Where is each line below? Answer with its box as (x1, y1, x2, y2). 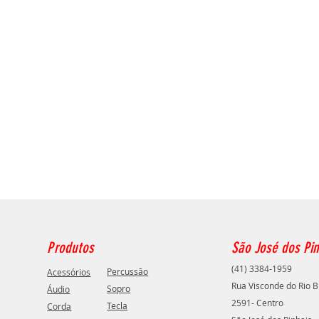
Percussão (107, 266, 149, 277)
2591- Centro (231, 297, 284, 308)
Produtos (47, 239, 94, 256)
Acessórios (47, 266, 91, 278)
